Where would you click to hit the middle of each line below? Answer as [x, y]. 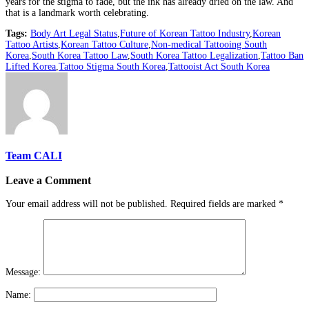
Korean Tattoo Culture [104, 45]
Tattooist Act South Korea [219, 67]
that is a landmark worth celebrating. [77, 13]
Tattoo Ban [282, 56]
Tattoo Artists [32, 45]
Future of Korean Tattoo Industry [185, 34]
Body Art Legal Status [74, 34]
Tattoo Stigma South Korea [112, 67]
